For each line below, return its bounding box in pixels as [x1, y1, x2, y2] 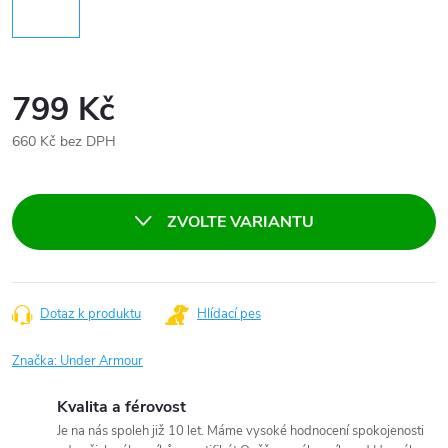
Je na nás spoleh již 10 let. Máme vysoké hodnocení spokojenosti [57, 422, 424, 440]
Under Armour [60, 352, 143, 370]
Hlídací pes [197, 305, 261, 323]
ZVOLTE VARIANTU [167, 211, 314, 233]
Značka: [12, 352, 60, 370]
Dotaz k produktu [40, 305, 141, 323]
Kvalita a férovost [57, 396, 186, 418]
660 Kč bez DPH [12, 132, 116, 151]
